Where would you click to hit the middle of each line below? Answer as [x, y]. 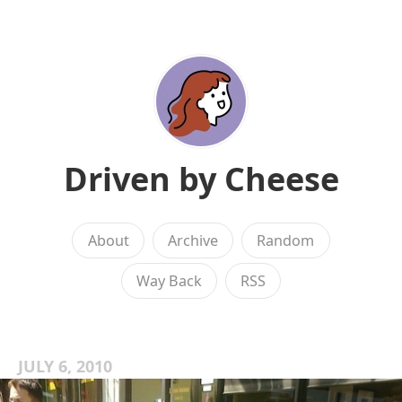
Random [286, 240]
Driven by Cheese [201, 179]
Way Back [169, 281]
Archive [193, 240]
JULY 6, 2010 [65, 366]
